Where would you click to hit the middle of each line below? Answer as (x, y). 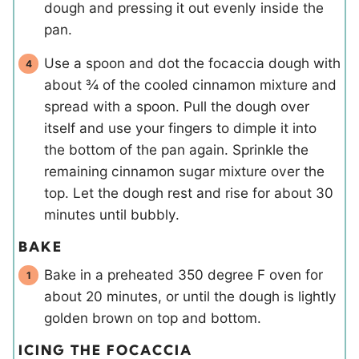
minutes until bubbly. (112, 215)
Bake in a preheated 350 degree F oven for (184, 275)
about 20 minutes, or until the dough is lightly (190, 296)
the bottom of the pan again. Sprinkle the (176, 150)
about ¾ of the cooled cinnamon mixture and (190, 85)
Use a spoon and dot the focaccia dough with (192, 63)
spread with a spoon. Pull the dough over (177, 107)
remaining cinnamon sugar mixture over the (184, 171)
